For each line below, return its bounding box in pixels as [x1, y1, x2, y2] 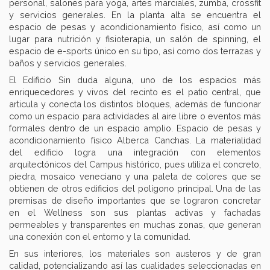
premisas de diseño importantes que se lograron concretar [9, 195, 261, 206]
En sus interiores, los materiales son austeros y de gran [9, 248, 261, 259]
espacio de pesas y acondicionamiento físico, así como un [9, 21, 261, 32]
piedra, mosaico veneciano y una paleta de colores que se [9, 171, 261, 181]
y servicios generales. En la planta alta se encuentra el [9, 9, 261, 20]
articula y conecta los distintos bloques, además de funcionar [9, 98, 261, 109]
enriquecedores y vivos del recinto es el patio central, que [9, 86, 261, 97]
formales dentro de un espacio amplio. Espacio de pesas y [9, 122, 261, 133]
